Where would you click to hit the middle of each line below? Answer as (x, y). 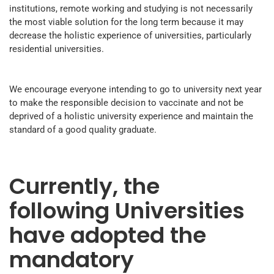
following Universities (127, 211)
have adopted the (108, 235)
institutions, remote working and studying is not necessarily (131, 9)
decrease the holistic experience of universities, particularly (130, 36)
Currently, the (84, 187)
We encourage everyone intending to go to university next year (135, 90)
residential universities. (57, 49)
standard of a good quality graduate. (83, 130)
